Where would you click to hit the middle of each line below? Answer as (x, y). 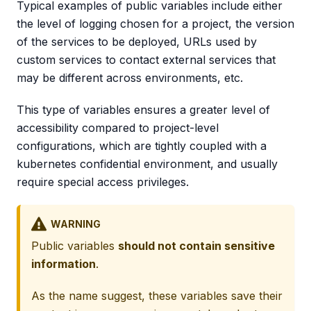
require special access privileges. (103, 182)
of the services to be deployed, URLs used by (137, 42)
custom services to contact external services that (146, 60)
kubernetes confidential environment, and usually (147, 164)
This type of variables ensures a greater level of (143, 110)
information (64, 264)
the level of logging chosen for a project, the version (155, 24)
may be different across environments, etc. (130, 78)
